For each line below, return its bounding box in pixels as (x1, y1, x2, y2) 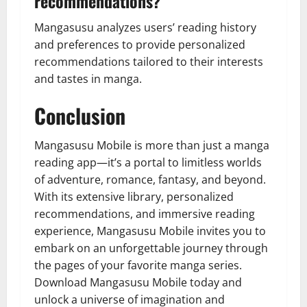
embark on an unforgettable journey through (34, 240, 268, 256)
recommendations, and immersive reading (34, 206, 255, 221)
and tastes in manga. (34, 71, 142, 86)
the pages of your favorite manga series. (34, 257, 242, 273)
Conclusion (34, 99, 125, 131)
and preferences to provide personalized (34, 36, 245, 52)
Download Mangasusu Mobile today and (34, 274, 242, 290)
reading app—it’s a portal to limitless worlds (34, 154, 262, 170)
